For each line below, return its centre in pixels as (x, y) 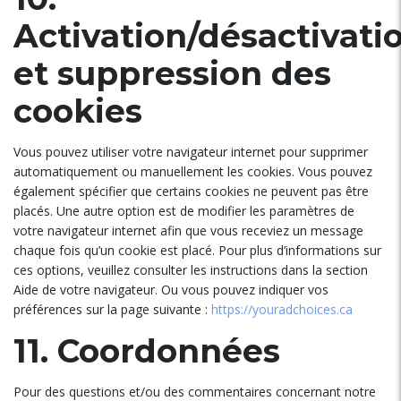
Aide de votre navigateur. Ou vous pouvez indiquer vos (171, 290)
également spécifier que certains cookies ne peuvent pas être (191, 191)
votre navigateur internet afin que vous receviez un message (188, 230)
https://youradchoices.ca (282, 309)
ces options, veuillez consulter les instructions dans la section (191, 270)
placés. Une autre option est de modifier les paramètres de (184, 211)
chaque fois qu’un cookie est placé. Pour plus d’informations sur (197, 250)
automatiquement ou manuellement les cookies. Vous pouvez (193, 171)
